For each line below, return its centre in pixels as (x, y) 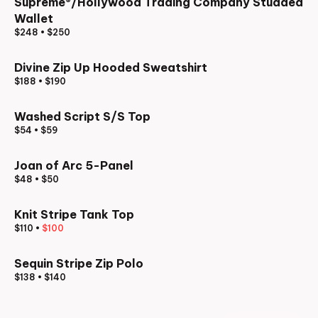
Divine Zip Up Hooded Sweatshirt (111, 67)
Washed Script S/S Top (82, 116)
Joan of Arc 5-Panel (74, 165)
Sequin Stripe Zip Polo (79, 263)
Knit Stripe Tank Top (74, 214)
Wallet (34, 18)
